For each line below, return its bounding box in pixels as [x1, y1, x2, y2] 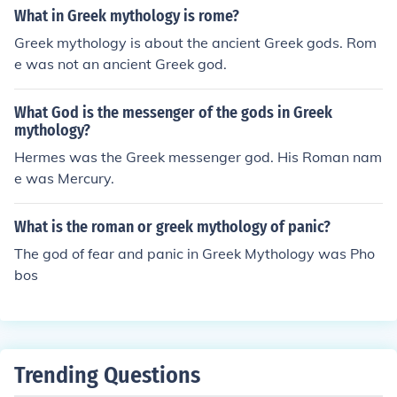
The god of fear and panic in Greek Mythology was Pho [14, 245, 375, 262]
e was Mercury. [14, 169, 114, 187]
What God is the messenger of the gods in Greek [14, 103, 332, 122]
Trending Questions [14, 362, 200, 389]
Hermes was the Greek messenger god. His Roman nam [14, 148, 382, 166]
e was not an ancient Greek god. [14, 55, 227, 73]
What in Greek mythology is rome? [14, 6, 239, 26]
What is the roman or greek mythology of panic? [14, 217, 331, 237]
